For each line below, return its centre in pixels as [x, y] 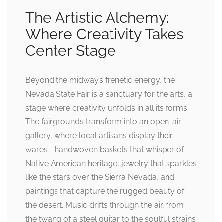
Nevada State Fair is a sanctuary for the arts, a [109, 94]
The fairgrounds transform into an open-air [103, 122]
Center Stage [71, 51]
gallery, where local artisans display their [99, 136]
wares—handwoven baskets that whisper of [105, 150]
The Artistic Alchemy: [97, 18]
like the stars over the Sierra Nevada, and [100, 177]
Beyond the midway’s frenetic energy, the [100, 80]
